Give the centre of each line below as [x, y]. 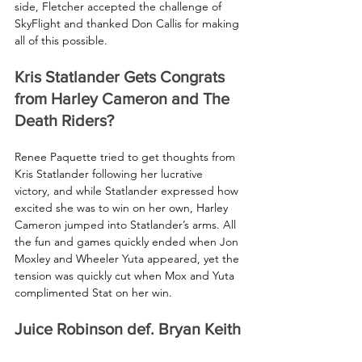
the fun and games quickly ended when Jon [128, 241]
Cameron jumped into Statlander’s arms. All [127, 224]
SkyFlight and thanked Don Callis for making [128, 23]
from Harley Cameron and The [124, 98]
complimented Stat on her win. [93, 292]
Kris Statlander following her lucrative [110, 173]
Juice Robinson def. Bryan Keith [128, 328]
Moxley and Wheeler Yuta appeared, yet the [128, 258]
